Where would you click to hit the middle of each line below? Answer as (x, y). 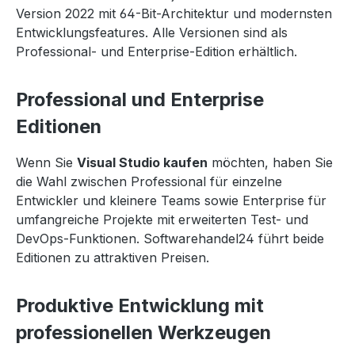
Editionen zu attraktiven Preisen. (113, 258)
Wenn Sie (46, 162)
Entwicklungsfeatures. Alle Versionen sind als (152, 32)
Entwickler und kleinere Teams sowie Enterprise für (171, 200)
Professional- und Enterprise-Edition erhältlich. (157, 52)
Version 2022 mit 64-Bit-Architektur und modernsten (174, 13)
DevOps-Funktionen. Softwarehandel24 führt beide (170, 239)
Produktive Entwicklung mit (140, 305)
